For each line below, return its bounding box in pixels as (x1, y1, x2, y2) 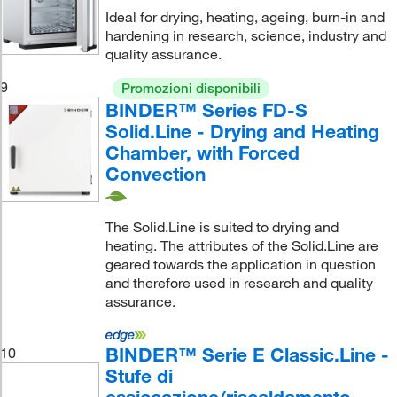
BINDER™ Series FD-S (105, 97, 307, 121)
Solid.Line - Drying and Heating (105, 119, 379, 143)
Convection (105, 161, 206, 185)
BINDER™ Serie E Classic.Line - (105, 343, 389, 367)
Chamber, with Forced (105, 140, 300, 164)
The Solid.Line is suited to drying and (105, 218, 339, 237)
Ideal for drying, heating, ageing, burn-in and (105, 7, 385, 26)
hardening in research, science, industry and (105, 26, 386, 44)
